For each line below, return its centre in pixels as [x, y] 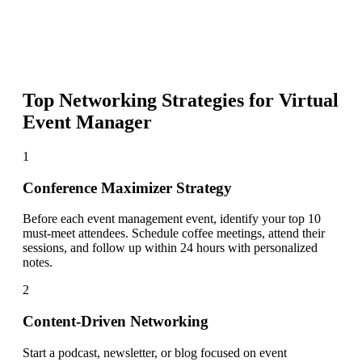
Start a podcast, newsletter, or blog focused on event [155, 352]
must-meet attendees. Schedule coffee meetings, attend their [174, 234]
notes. [38, 263]
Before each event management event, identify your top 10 [172, 219]
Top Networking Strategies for [151, 101]
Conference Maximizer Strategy [127, 187]
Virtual [309, 101]
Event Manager [87, 122]
